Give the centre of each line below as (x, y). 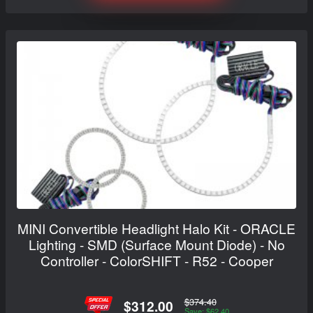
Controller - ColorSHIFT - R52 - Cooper (156, 261)
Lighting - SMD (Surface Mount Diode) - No (156, 245)
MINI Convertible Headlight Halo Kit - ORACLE (156, 228)
